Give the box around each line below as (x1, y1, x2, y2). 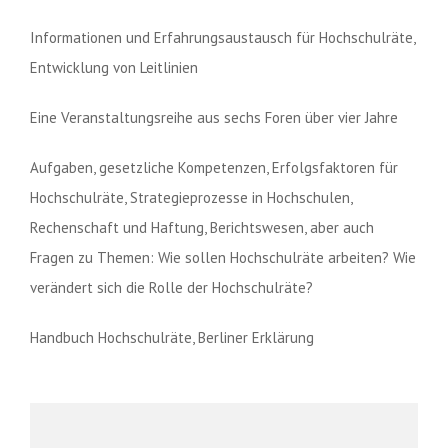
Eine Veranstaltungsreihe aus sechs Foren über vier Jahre (30, 108, 398, 127)
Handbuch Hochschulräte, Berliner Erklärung (30, 328, 314, 347)
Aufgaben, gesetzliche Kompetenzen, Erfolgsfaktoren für (30, 158, 398, 177)
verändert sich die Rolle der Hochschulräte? (30, 278, 313, 297)
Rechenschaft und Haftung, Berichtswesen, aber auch (30, 218, 374, 237)
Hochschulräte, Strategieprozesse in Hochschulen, (30, 188, 352, 207)
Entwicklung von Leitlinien (30, 58, 198, 77)
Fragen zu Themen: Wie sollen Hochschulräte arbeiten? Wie (30, 248, 416, 267)
